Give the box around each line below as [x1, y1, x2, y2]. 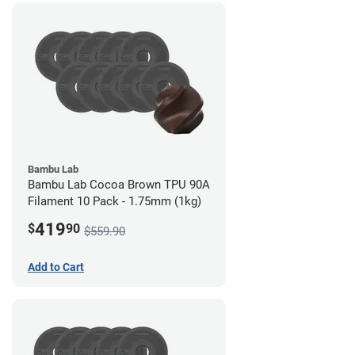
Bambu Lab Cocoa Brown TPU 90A [28, 177, 210, 192]
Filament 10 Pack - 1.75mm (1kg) [28, 193, 201, 208]
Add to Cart [28, 260, 84, 273]
